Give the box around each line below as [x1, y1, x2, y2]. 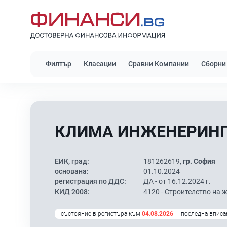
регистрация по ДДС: [55, 177, 126, 185]
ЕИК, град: [55, 157, 89, 165]
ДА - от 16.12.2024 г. [143, 177, 211, 185]
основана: [55, 167, 89, 175]
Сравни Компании [128, 60, 189, 68]
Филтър [46, 60, 71, 68]
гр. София [183, 157, 215, 165]
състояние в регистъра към [61, 210, 142, 217]
